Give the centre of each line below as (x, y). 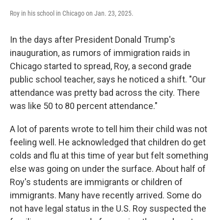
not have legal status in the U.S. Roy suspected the (108, 208)
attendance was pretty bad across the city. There (105, 93)
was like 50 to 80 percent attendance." (84, 106)
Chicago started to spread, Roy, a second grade (101, 66)
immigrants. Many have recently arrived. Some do (106, 195)
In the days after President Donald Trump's (93, 40)
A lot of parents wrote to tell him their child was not (109, 129)
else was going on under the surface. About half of (108, 169)
